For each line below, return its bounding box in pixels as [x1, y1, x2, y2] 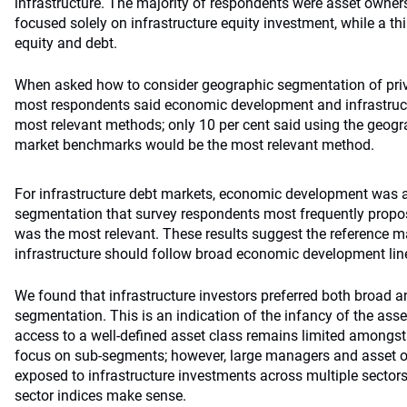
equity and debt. [15, 35, 117, 52]
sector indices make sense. [15, 387, 186, 404]
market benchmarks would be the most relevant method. [15, 136, 374, 154]
